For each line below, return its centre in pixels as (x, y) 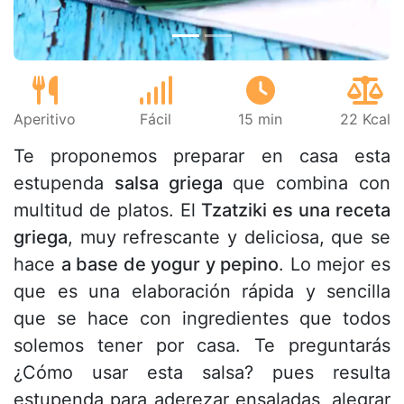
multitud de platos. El (108, 211)
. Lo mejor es (335, 265)
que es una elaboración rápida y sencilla (202, 292)
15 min (260, 119)
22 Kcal (365, 119)
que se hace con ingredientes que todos (202, 319)
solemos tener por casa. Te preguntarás (202, 346)
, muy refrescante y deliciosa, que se (229, 238)
